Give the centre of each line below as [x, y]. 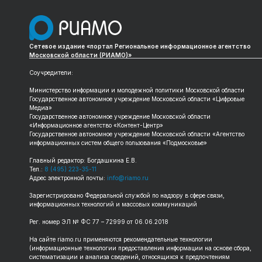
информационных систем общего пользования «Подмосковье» [118, 142]
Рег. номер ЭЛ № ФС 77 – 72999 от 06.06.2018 [99, 221]
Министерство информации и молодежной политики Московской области [137, 90]
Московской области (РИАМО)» [81, 55]
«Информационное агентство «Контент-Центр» [96, 125]
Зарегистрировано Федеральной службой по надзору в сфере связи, [127, 195]
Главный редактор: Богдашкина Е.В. [83, 160]
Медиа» [41, 107]
